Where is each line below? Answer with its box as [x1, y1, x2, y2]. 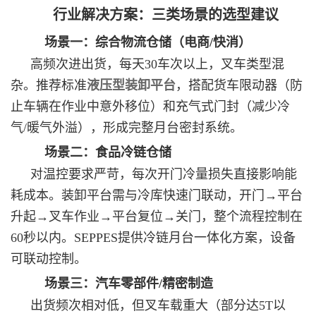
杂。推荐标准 [11, 78, 87, 93]
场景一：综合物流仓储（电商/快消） [44, 35, 251, 50]
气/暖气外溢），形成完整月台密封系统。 [11, 121, 243, 135]
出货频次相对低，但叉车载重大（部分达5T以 [30, 298, 286, 313]
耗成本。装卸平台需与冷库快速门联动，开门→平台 [11, 188, 303, 203]
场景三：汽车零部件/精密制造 [44, 276, 213, 291]
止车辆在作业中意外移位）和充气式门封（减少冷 [11, 99, 290, 114]
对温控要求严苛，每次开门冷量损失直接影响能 [30, 167, 297, 182]
